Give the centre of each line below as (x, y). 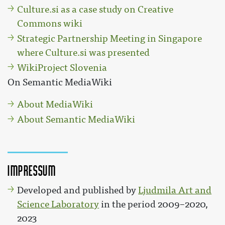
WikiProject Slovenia (62, 68)
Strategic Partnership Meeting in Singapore (110, 38)
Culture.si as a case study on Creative (95, 9)
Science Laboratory (58, 204)
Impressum (32, 171)
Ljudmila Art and (175, 190)
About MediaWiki (55, 105)
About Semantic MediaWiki (76, 120)
